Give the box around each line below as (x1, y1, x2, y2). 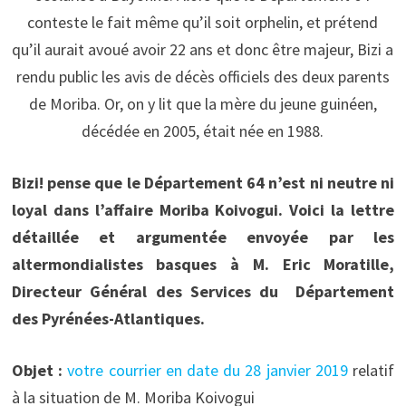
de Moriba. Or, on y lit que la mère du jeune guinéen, (28, 92, 377, 114)
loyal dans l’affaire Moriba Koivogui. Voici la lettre (11, 198, 395, 220)
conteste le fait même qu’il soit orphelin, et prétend (27, 11, 379, 33)
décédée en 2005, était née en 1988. (82, 120, 324, 141)
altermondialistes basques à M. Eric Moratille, (11, 253, 395, 275)
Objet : (11, 359, 63, 381)
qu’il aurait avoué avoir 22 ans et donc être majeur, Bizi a (12, 38, 394, 60)
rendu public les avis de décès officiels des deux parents (15, 65, 390, 87)
